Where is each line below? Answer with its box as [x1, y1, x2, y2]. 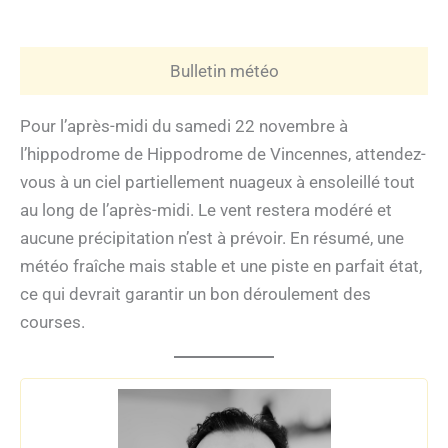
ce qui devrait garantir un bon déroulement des [20, 284, 371, 305]
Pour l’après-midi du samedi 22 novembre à [20, 116, 348, 137]
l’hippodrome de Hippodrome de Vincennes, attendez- [20, 144, 426, 165]
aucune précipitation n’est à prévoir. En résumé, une [20, 228, 404, 249]
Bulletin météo [169, 61, 279, 82]
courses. [20, 312, 85, 333]
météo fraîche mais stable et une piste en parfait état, [20, 256, 422, 277]
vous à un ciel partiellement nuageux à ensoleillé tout [20, 172, 415, 193]
